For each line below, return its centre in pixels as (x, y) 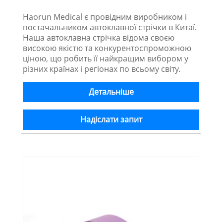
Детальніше (111, 91)
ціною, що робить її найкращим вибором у (106, 58)
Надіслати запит (111, 119)
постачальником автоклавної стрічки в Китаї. (110, 27)
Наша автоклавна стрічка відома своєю (99, 37)
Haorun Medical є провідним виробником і (105, 17)
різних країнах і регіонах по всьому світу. (102, 69)
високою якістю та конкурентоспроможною (107, 48)
